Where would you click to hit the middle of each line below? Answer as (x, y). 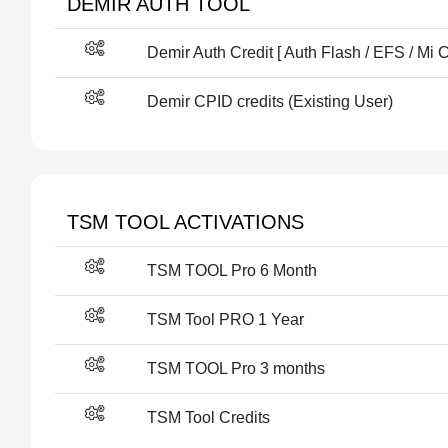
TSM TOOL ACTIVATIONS (185, 222)
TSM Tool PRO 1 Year (225, 319)
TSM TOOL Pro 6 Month (232, 270)
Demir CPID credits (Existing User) (270, 101)
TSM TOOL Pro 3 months (236, 368)
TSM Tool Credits (208, 417)
